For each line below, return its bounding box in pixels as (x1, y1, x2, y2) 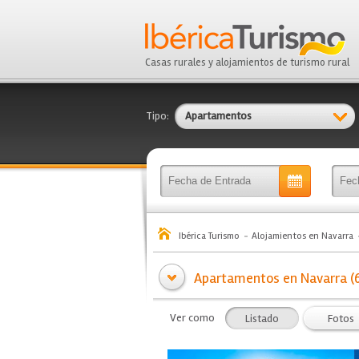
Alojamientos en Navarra (252, 230, 353, 242)
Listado (245, 312, 279, 325)
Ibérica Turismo (179, 230, 240, 242)
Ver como (170, 311, 215, 325)
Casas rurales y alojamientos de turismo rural (145, 56, 349, 69)
